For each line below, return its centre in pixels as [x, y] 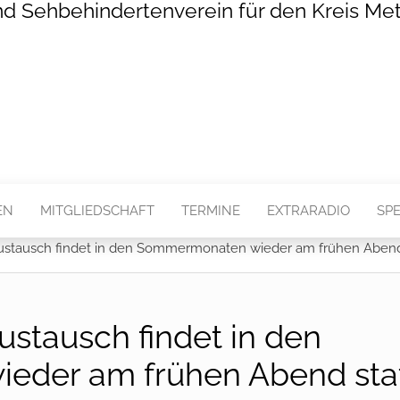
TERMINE [211, 211]
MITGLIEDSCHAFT [97, 211]
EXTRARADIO [308, 211]
